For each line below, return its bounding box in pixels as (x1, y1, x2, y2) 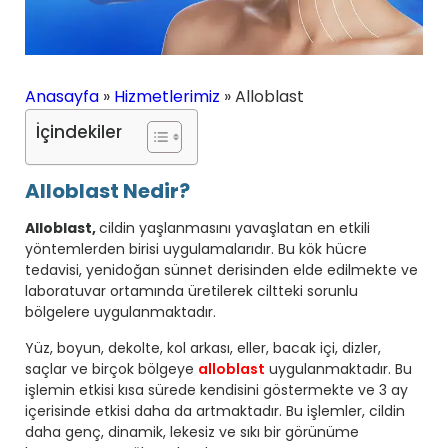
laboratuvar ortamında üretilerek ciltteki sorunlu (25, 280, 358, 301)
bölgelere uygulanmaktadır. (25, 301, 216, 322)
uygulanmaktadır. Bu (265, 358, 412, 379)
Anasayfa (25, 84, 99, 108)
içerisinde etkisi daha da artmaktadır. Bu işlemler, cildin (25, 400, 405, 421)
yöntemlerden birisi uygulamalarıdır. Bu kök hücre (25, 238, 367, 259)
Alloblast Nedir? (25, 176, 190, 205)
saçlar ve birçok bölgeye (25, 358, 198, 379)
